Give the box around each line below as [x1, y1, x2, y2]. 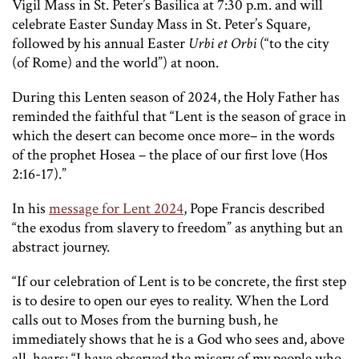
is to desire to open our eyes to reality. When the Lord [12, 290, 329, 311]
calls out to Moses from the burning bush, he [12, 309, 278, 330]
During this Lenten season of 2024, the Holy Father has [12, 87, 340, 107]
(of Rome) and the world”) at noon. [12, 52, 219, 73]
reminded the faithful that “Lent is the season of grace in [12, 106, 346, 127]
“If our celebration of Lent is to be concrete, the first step [12, 271, 346, 292]
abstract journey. [12, 236, 110, 257]
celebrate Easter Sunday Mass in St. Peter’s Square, [12, 14, 310, 34]
